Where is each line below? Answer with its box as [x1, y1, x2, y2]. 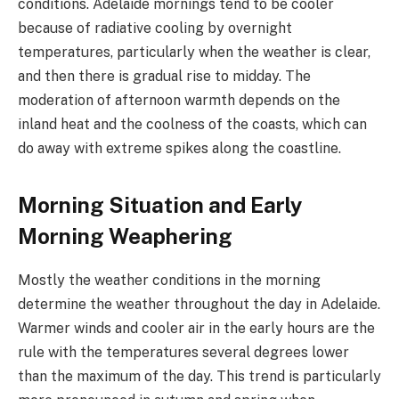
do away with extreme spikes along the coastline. [18, 140, 341, 158]
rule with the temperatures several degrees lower [18, 343, 349, 361]
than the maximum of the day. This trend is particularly [18, 367, 381, 385]
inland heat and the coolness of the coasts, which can [18, 116, 367, 134]
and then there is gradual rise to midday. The [18, 68, 311, 85]
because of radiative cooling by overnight [18, 20, 292, 37]
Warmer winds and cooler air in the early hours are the [18, 319, 375, 337]
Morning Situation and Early [18, 191, 302, 217]
